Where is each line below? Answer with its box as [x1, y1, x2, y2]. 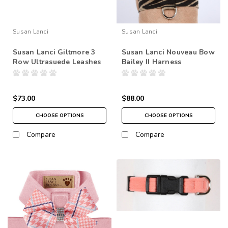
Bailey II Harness [122, 56, 182, 67]
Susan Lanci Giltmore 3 [13, 47, 96, 57]
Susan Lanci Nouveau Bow [122, 47, 215, 57]
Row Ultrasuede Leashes [13, 56, 101, 67]
